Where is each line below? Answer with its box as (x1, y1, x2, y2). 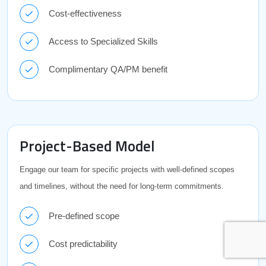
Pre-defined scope (49, 210, 119, 221)
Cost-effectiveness (49, 8, 122, 18)
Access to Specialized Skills (49, 36, 158, 46)
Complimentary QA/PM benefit (49, 64, 167, 74)
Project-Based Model (20, 134, 155, 157)
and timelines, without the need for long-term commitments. (20, 181, 224, 191)
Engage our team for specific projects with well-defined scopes (20, 164, 235, 174)
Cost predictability (49, 238, 118, 249)
